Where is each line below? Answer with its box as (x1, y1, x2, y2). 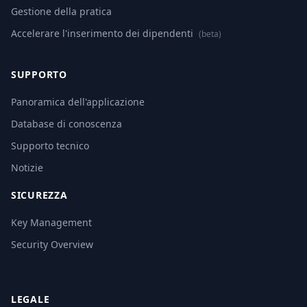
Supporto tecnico (11, 139, 89, 152)
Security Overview (11, 238, 93, 251)
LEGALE (11, 293, 50, 306)
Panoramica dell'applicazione (11, 95, 145, 108)
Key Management (11, 216, 92, 229)
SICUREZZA (11, 188, 68, 201)
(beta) (199, 28, 221, 40)
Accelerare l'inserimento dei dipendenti (11, 27, 196, 40)
